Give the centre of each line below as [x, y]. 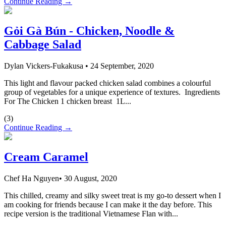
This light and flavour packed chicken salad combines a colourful [107, 83]
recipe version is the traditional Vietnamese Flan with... [91, 213]
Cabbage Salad [43, 44]
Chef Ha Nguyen [32, 178]
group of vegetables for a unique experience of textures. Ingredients [112, 92]
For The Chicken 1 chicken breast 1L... [68, 101]
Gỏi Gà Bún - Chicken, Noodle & [89, 31]
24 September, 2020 [121, 66]
